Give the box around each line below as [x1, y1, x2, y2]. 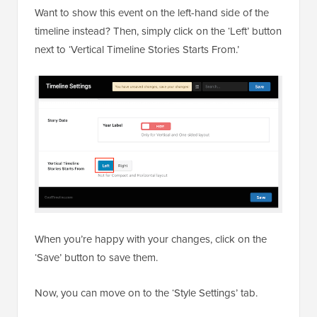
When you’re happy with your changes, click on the [35, 231, 267, 246]
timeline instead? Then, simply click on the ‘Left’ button [35, 23, 282, 39]
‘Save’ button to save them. [35, 250, 158, 265]
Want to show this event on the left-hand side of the [35, 5, 269, 21]
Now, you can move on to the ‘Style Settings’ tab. [35, 285, 258, 300]
